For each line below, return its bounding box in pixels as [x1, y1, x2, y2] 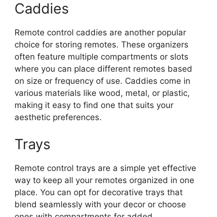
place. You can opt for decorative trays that [15, 187, 183, 197]
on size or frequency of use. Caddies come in [15, 76, 190, 86]
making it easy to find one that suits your [15, 100, 173, 110]
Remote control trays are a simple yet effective [15, 163, 196, 173]
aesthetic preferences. [15, 112, 102, 122]
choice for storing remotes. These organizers [15, 40, 188, 49]
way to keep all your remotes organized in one [15, 175, 194, 185]
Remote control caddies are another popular [15, 28, 186, 37]
